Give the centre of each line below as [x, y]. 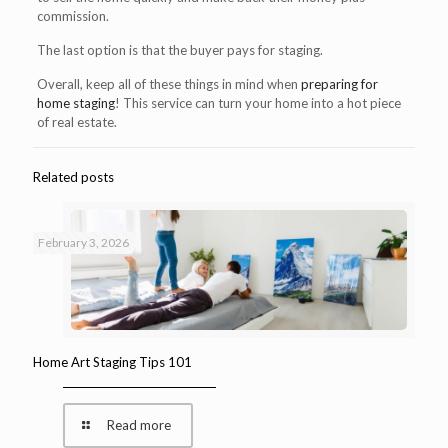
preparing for [339, 83]
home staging [75, 102]
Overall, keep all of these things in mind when [168, 83]
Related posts [73, 176]
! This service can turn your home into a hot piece [257, 102]
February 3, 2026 [83, 242]
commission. [72, 15]
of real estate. [76, 121]
